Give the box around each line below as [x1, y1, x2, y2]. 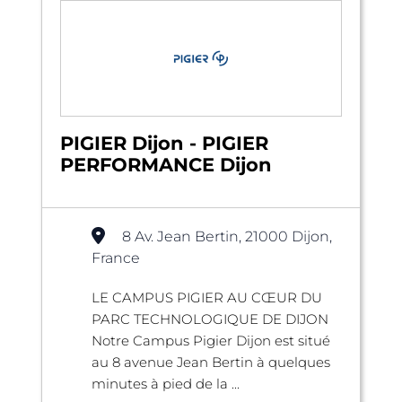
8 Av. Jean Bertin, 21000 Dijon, [122, 227, 332, 245]
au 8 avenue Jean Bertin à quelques [92, 353, 330, 371]
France [92, 249, 140, 267]
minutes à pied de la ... [92, 374, 240, 392]
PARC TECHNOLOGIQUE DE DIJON [92, 310, 328, 328]
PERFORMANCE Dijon [60, 153, 272, 176]
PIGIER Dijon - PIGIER [60, 131, 268, 154]
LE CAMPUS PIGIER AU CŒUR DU [92, 288, 322, 306]
